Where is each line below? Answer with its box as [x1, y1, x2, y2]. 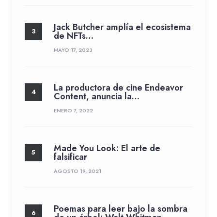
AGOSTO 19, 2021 [54, 167, 101, 175]
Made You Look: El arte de [54, 141, 160, 155]
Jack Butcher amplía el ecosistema [54, 20, 191, 33]
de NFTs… [54, 29, 93, 42]
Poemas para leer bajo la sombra [54, 202, 187, 215]
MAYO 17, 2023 [54, 46, 93, 54]
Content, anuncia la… [54, 90, 139, 103]
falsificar [54, 150, 87, 163]
